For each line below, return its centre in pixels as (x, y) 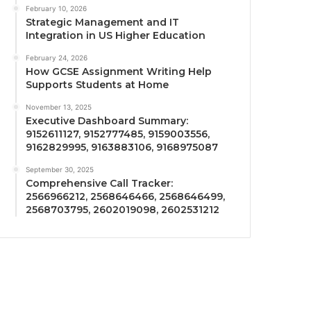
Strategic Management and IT (103, 23)
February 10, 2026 (57, 9)
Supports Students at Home (98, 85)
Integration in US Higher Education (116, 36)
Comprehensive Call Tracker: (100, 184)
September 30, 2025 (60, 170)
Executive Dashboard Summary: (107, 121)
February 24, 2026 (57, 58)
